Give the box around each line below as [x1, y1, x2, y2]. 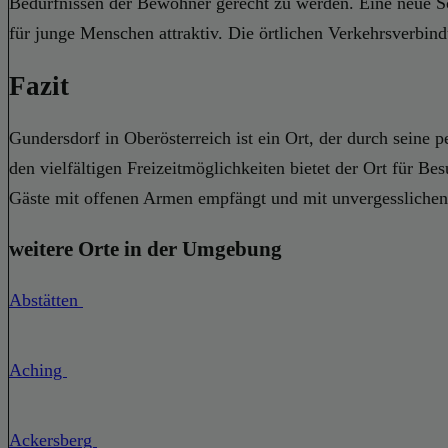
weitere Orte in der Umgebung [9, 237, 282, 262]
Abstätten [9, 290, 83, 311]
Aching [9, 360, 67, 381]
